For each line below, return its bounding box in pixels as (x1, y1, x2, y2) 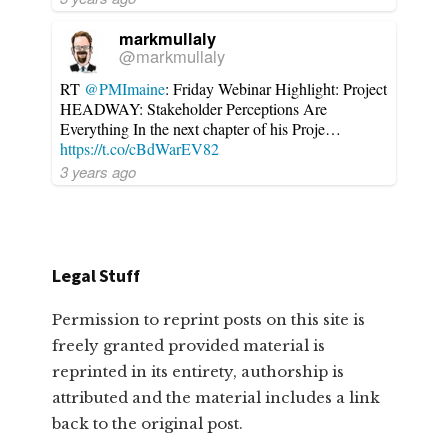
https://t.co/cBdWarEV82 (60, 137, 220, 159)
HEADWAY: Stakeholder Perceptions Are (60, 97, 328, 119)
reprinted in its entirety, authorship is (52, 361, 345, 381)
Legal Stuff (52, 263, 140, 287)
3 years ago (60, 160, 137, 182)
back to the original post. (52, 413, 244, 433)
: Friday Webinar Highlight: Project (165, 77, 388, 99)
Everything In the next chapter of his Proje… (60, 117, 342, 139)
